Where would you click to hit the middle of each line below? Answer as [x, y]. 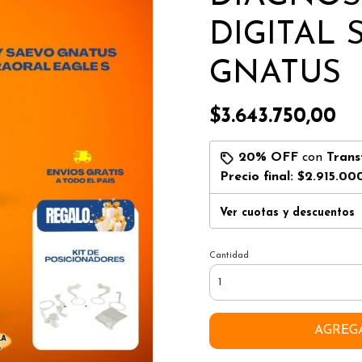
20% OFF [268, 158]
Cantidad [229, 256]
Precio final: [259, 177]
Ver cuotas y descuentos [287, 213]
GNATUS [275, 74]
